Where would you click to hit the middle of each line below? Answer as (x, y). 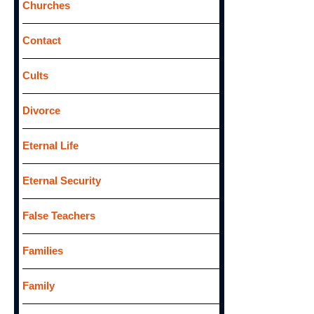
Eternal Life (50, 145)
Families (42, 251)
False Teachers (59, 216)
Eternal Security (61, 180)
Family (38, 286)
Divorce (41, 110)
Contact (41, 40)
